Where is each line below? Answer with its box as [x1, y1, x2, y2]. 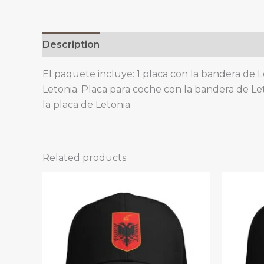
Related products [42, 151, 126, 163]
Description [42, 38, 100, 50]
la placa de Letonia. [42, 98, 132, 110]
